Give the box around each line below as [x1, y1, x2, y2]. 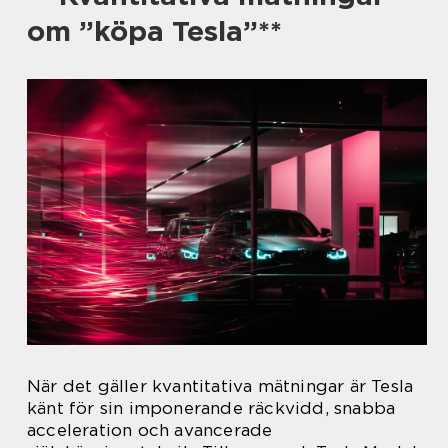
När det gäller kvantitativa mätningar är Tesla [27, 376, 414, 397]
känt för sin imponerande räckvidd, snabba [27, 398, 396, 419]
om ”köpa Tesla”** [27, 14, 282, 48]
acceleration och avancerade [27, 420, 273, 441]
